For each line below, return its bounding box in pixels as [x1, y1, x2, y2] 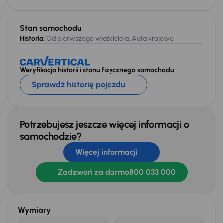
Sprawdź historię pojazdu [32, 80, 125, 90]
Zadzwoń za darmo [57, 167, 129, 177]
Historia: [20, 34, 45, 43]
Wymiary [18, 205, 51, 215]
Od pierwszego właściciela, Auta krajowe [45, 34, 174, 43]
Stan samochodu [20, 23, 82, 33]
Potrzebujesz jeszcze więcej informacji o [20, 118, 189, 130]
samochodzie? [20, 130, 82, 142]
